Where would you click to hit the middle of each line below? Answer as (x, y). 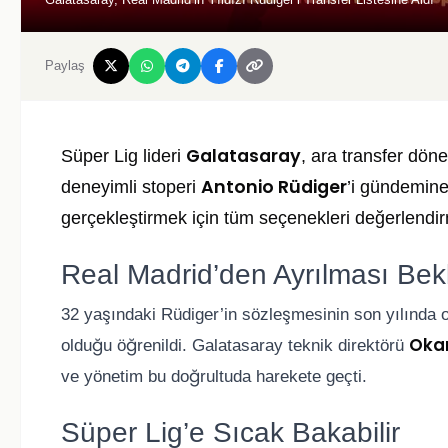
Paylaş (65, 66)
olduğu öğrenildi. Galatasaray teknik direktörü (235, 346)
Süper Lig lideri (123, 156)
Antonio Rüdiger (274, 187)
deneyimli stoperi (131, 187)
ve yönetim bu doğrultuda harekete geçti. (214, 377)
